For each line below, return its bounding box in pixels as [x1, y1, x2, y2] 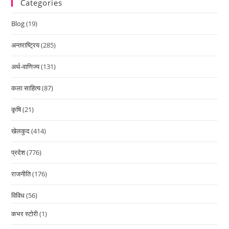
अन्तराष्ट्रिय [11, 40, 40, 50]
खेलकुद [11, 126, 30, 135]
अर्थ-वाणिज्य [11, 61, 40, 71]
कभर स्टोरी [11, 209, 38, 218]
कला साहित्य [11, 83, 41, 93]
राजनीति [11, 169, 31, 178]
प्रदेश [11, 147, 26, 157]
